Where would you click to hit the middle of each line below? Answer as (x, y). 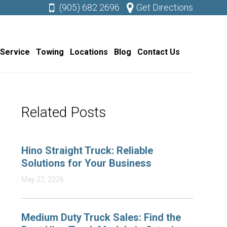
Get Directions (164, 7)
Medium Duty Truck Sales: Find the (101, 217)
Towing (50, 52)
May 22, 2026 (43, 179)
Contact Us (158, 52)
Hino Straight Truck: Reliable (87, 150)
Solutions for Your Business (87, 163)
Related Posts (64, 112)
